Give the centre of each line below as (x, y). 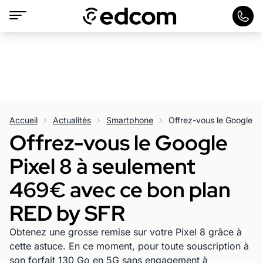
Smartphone (130, 120)
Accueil (23, 120)
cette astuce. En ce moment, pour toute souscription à (129, 246)
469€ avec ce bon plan (120, 190)
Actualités (72, 120)
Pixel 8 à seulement (102, 166)
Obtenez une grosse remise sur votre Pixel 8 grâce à (126, 232)
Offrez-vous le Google (119, 143)
